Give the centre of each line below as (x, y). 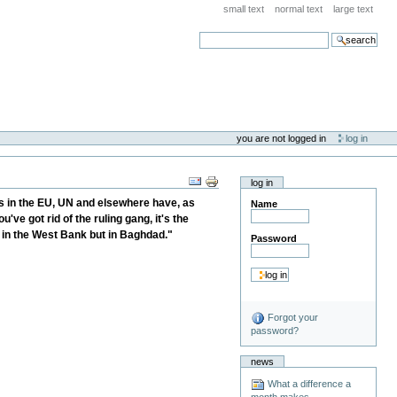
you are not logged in (282, 139)
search (213, 36)
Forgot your (292, 317)
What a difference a (308, 383)
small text (244, 9)
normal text (298, 9)
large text (353, 9)
